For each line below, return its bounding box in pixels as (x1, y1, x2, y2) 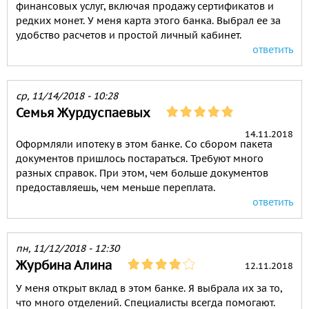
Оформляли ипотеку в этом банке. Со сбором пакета (16, 138, 272, 151)
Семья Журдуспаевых (16, 105, 150, 121)
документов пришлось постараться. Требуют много (16, 152, 263, 166)
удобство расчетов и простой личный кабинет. (16, 29, 241, 42)
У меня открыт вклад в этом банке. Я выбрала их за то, (16, 282, 282, 295)
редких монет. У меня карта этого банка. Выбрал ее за (16, 14, 281, 28)
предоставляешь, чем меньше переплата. (16, 181, 215, 195)
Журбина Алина (16, 257, 112, 274)
